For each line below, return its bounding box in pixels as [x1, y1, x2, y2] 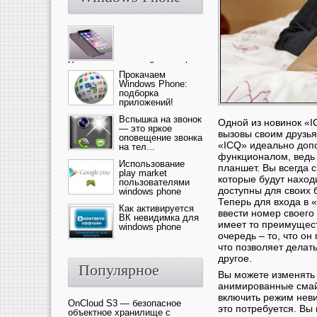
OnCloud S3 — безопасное [68, 298, 181, 309]
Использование [119, 158, 185, 169]
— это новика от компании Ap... [68, 69, 204, 80]
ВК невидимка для [119, 212, 199, 223]
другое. [218, 253, 252, 265]
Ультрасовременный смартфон [68, 60, 200, 71]
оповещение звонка [119, 132, 202, 143]
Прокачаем [119, 69, 166, 80]
